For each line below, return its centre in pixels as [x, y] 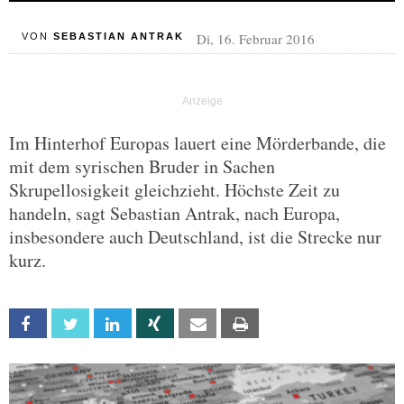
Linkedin [151, 324]
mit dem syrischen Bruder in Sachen [142, 166]
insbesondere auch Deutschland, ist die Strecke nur [195, 237]
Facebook [72, 324]
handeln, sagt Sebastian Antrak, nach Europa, [174, 213]
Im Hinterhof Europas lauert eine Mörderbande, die [197, 143]
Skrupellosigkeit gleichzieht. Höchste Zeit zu [174, 190]
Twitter [108, 324]
